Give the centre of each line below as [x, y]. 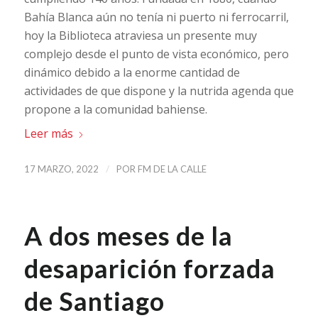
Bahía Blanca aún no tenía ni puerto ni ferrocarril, [156, 17]
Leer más [48, 134]
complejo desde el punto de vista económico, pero [156, 54]
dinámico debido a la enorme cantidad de [132, 72]
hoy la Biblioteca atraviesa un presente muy [140, 35]
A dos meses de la [128, 236]
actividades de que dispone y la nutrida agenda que [159, 91]
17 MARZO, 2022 [61, 169]
